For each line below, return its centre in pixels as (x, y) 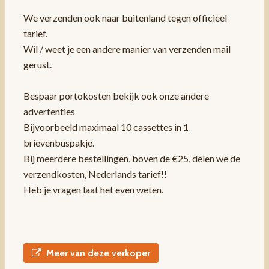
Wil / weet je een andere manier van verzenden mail (127, 49)
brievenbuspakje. (59, 143)
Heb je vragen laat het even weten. (93, 190)
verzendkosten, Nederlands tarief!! (95, 174)
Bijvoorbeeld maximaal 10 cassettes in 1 (106, 127)
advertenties (49, 112)
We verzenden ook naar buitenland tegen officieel (125, 18)
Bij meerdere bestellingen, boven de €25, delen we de (131, 159)
